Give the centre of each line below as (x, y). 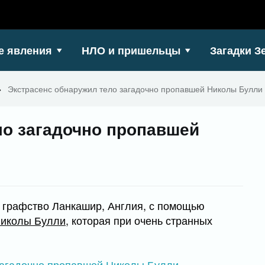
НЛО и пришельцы (131, 50)
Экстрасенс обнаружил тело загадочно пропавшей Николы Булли (135, 89)
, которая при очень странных (139, 220)
